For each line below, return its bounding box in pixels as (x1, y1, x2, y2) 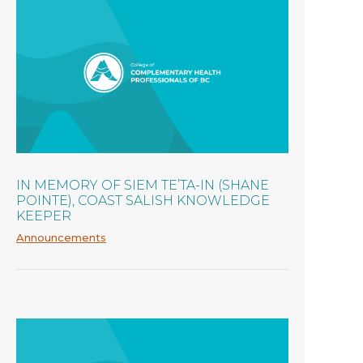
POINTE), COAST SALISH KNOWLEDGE (16, 192, 270, 208)
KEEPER (16, 207, 71, 224)
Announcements (16, 230, 106, 244)
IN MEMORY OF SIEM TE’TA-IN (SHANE (16, 177, 269, 193)
